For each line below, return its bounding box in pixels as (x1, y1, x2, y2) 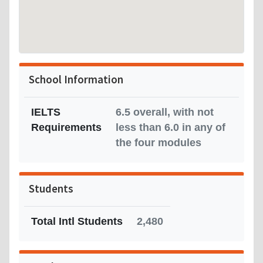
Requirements (31, 121, 102, 133)
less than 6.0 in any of (116, 121, 225, 133)
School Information (29, 72, 123, 86)
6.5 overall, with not (116, 106, 214, 118)
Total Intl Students (31, 215, 123, 227)
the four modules (116, 136, 201, 149)
